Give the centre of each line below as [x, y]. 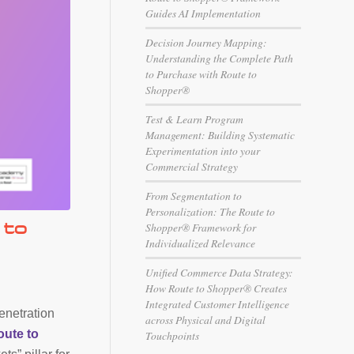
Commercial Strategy [192, 166]
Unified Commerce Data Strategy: [219, 272]
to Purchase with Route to [201, 74]
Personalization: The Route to [210, 211]
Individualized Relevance [200, 243]
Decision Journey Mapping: [206, 42]
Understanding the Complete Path [219, 58]
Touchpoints [172, 335]
